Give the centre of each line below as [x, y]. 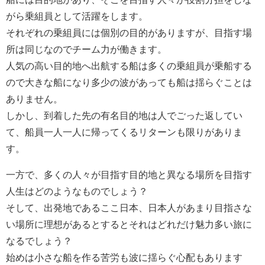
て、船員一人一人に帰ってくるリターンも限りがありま [124, 132]
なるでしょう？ [39, 241]
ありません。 [34, 99]
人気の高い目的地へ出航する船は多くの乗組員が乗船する [129, 66]
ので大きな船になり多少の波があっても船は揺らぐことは [129, 83]
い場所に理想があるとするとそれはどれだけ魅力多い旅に [129, 224]
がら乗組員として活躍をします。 [77, 16]
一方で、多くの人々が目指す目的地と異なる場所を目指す [129, 175]
